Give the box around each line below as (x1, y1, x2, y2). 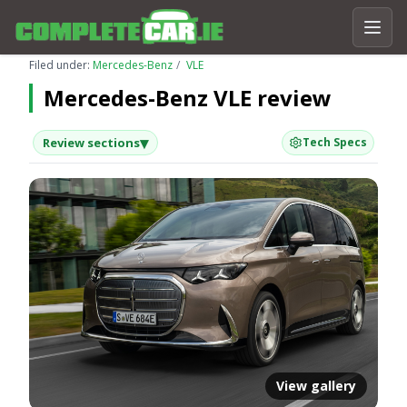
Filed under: (29, 57, 93, 73)
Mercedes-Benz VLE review (44, 83, 332, 113)
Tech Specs (302, 134, 367, 150)
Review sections (43, 134, 140, 151)
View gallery (276, 377, 356, 394)
